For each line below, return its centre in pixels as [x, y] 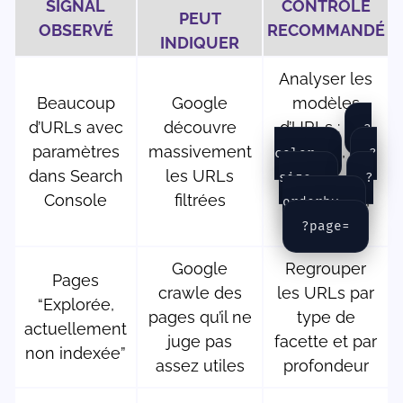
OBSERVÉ [76, 31]
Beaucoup [76, 103]
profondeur [326, 366]
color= [299, 154]
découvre [200, 128]
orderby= [314, 202]
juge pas [200, 342]
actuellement [76, 329]
